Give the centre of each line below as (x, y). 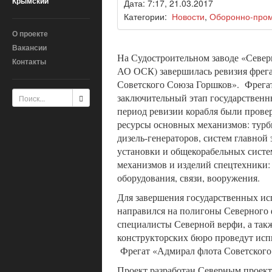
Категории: (148, 17)
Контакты (29, 61)
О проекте (30, 33)
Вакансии (29, 47)
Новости (188, 17)
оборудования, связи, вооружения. (191, 178)
